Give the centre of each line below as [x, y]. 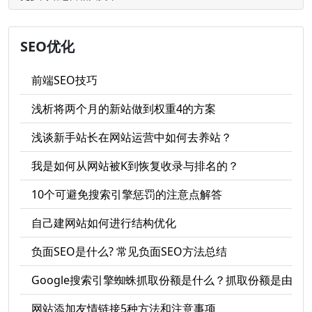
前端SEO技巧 [64, 80]
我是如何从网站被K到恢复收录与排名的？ [135, 166]
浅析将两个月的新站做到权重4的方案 [124, 109]
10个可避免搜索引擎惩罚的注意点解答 [127, 194]
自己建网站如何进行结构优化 [104, 223]
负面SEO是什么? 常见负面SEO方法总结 [129, 251]
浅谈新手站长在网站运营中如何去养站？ [132, 137]
